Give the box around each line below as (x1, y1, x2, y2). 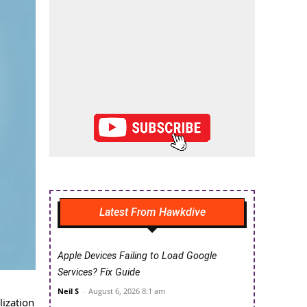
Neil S (58, 286, 79, 297)
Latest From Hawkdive (99, 206, 206, 219)
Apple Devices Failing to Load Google (58, 250, 217, 262)
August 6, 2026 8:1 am (88, 286, 165, 297)
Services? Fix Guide (58, 267, 140, 279)
